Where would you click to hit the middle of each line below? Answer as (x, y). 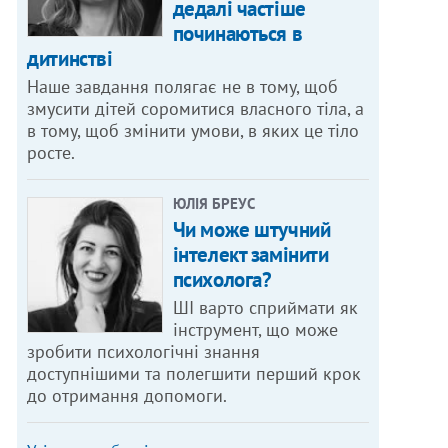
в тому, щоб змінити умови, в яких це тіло (193, 131)
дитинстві (70, 59)
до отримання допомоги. (127, 396)
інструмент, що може (255, 330)
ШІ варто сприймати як (265, 308)
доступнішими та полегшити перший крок (194, 374)
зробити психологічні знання (144, 352)
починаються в (237, 34)
